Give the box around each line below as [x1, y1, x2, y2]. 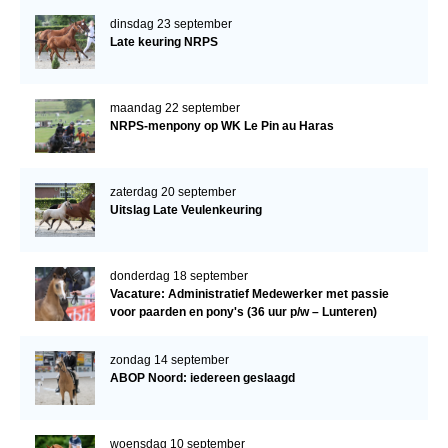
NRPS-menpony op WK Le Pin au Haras [109, 119, 334, 134]
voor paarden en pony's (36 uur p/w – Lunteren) [109, 305, 377, 320]
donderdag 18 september [109, 269, 248, 284]
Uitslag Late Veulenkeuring [109, 203, 262, 218]
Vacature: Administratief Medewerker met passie [109, 287, 389, 302]
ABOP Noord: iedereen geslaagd [109, 371, 295, 386]
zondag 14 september [109, 353, 229, 368]
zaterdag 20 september [109, 185, 236, 200]
